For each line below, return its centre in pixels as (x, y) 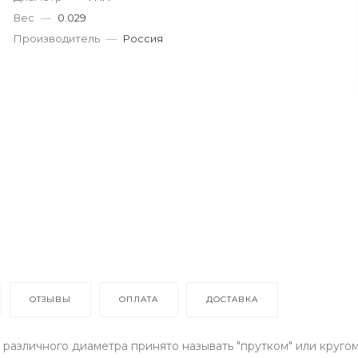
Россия (143, 39)
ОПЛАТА (139, 299)
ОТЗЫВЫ (50, 299)
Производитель (57, 39)
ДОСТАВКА (232, 299)
